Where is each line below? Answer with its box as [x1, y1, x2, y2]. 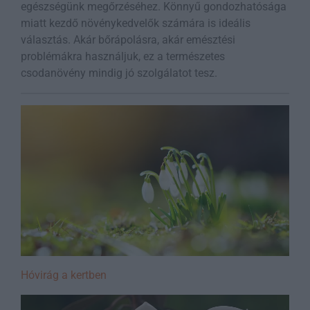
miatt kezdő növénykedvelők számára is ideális [21, 17, 250, 30]
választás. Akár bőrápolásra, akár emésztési [21, 33, 235, 47]
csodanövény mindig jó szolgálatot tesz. [21, 66, 217, 80]
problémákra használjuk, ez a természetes [21, 50, 225, 64]
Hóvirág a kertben [21, 268, 107, 282]
